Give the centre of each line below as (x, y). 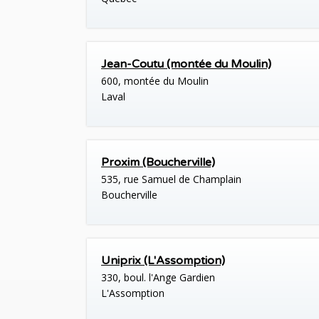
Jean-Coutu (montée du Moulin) (186, 64)
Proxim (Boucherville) (158, 163)
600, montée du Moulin (155, 80)
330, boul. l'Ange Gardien (158, 278)
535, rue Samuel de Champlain (171, 179)
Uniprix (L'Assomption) (163, 261)
